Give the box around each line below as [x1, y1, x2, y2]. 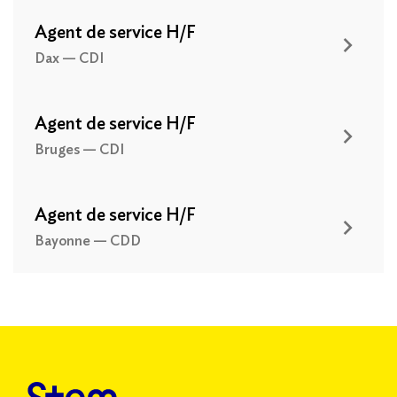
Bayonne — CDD [35, 234, 141, 249]
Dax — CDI [35, 51, 104, 66]
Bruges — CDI [35, 143, 124, 158]
